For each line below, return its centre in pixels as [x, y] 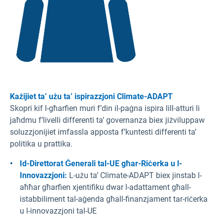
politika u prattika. [41, 144]
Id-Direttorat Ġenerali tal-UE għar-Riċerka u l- [101, 163]
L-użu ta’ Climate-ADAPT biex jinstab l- [134, 175]
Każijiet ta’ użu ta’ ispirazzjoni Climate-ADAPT [91, 96]
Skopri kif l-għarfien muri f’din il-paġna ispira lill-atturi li [105, 108]
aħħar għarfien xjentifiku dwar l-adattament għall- [105, 187]
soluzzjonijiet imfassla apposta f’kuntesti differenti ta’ [103, 132]
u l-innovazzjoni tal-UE [58, 211]
